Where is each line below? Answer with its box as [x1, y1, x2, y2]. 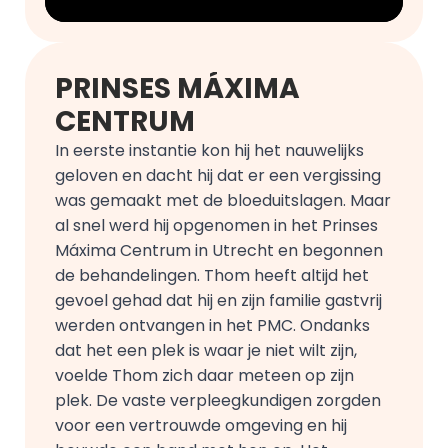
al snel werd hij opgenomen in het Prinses [55, 214, 378, 237]
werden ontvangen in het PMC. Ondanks [55, 314, 370, 337]
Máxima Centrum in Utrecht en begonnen [55, 239, 383, 262]
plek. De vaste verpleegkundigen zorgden [55, 389, 381, 412]
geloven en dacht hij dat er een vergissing [55, 164, 381, 187]
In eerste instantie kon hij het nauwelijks [55, 139, 364, 162]
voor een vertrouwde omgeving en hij [55, 414, 347, 437]
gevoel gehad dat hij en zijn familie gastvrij [55, 289, 382, 312]
